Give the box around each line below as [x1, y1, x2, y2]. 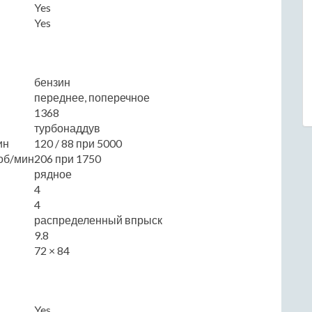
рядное [34, 166, 72, 180]
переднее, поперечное [34, 90, 150, 104]
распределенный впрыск [34, 212, 162, 226]
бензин [34, 75, 70, 88]
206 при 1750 [34, 151, 101, 165]
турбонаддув [34, 120, 100, 134]
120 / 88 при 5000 [34, 136, 122, 150]
